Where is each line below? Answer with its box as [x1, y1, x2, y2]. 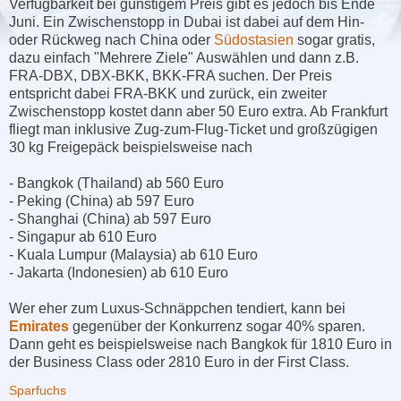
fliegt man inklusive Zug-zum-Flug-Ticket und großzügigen [9, 121, 378, 137]
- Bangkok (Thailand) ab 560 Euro [9, 175, 224, 191]
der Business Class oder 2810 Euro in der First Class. [9, 354, 349, 370]
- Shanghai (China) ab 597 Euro [9, 210, 211, 226]
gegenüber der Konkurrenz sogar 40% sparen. [69, 318, 365, 334]
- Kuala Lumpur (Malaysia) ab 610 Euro [9, 246, 258, 262]
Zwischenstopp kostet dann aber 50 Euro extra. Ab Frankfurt [9, 103, 388, 119]
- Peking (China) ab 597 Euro [9, 192, 194, 209]
